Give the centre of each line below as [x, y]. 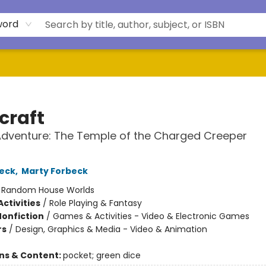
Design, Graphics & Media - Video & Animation [111, 229]
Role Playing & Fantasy [95, 203]
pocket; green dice [102, 255]
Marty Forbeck [54, 171]
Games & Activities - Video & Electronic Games [151, 216]
